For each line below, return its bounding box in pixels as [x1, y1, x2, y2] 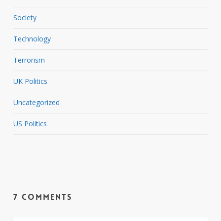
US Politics [13, 118, 47, 128]
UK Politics [13, 76, 47, 86]
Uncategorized [13, 97, 60, 107]
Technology [13, 34, 51, 43]
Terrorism [13, 55, 45, 65]
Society [13, 12, 37, 22]
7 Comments [13, 191, 72, 202]
